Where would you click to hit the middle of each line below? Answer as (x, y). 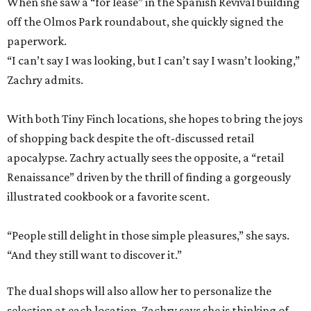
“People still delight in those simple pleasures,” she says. (148, 235)
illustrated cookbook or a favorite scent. (108, 196)
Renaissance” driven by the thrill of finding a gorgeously (149, 177)
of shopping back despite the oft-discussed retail (131, 138)
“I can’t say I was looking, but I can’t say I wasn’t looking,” (153, 60)
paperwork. (37, 41)
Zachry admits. (45, 79)
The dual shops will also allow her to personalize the (139, 291)
